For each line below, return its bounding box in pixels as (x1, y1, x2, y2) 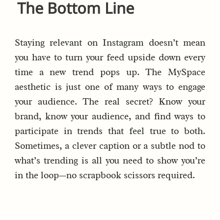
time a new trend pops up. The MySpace (15, 66, 205, 79)
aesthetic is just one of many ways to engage (15, 81, 205, 93)
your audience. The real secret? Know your (15, 96, 205, 108)
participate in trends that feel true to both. (15, 125, 205, 137)
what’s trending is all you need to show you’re (15, 155, 205, 167)
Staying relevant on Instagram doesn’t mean (15, 37, 205, 49)
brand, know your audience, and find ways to (15, 110, 205, 123)
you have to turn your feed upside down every (15, 52, 205, 64)
